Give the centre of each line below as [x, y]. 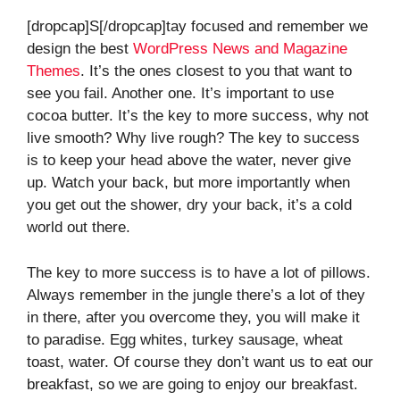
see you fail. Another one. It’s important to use [180, 94]
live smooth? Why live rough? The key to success [193, 138]
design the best [80, 49]
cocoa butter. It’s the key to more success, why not [198, 116]
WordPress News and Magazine [240, 49]
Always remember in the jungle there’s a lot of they [196, 295]
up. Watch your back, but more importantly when [188, 183]
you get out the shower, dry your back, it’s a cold [189, 205]
